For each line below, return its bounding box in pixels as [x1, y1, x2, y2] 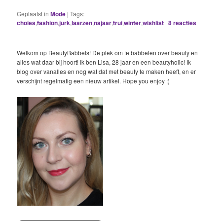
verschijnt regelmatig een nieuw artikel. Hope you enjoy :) [17, 76, 170, 85]
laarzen [72, 18, 93, 27]
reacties [172, 18, 197, 27]
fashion [37, 18, 58, 27]
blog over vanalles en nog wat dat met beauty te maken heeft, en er [17, 67, 196, 75]
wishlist [143, 18, 164, 27]
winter [124, 18, 142, 27]
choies [17, 18, 36, 27]
